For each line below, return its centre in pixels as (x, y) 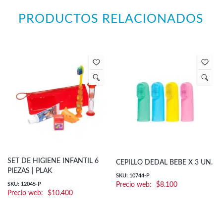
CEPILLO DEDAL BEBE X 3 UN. (164, 163)
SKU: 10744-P (133, 176)
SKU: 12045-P (24, 184)
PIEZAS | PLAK (30, 171)
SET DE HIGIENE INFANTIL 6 (53, 161)
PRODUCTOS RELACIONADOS (111, 19)
